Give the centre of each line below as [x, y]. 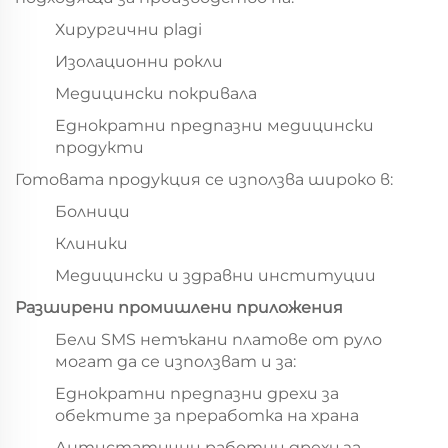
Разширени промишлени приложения [179, 308]
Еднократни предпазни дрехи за [197, 394]
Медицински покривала [156, 94]
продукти [99, 148]
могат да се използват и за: [175, 362]
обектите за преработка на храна [207, 416]
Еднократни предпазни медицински [214, 126]
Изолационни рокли [139, 62]
